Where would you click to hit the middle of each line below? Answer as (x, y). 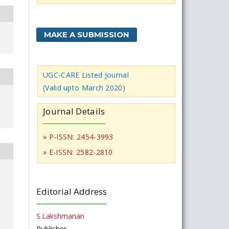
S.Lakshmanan (60, 216)
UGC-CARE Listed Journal (86, 75)
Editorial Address (72, 191)
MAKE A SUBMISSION (87, 35)
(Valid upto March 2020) (84, 88)
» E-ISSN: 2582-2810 (78, 152)
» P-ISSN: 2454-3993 (78, 137)
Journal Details (74, 111)
